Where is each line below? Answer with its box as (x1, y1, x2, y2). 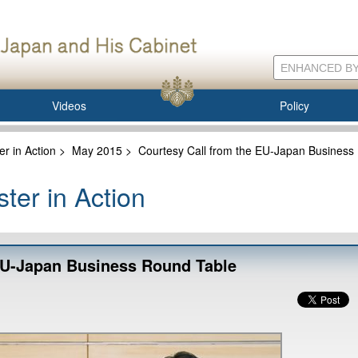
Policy (279, 97, 309, 113)
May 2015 (72, 142, 122, 158)
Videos (52, 97, 86, 113)
